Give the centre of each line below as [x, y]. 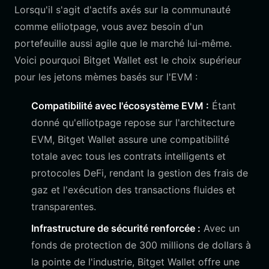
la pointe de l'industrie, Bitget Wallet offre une [135, 262]
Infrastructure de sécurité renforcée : [116, 228]
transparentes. [64, 207]
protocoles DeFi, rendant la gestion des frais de [140, 173]
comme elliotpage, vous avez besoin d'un [109, 26]
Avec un [220, 228]
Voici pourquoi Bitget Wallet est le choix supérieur [128, 60]
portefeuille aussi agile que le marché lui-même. [123, 43]
